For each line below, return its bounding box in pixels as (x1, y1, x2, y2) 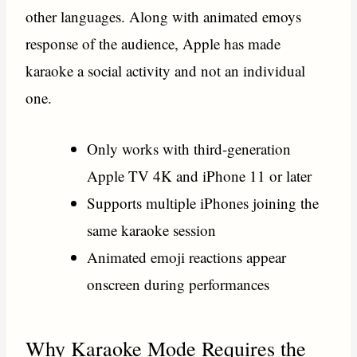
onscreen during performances (87, 273, 270, 294)
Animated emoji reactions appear (87, 246, 287, 267)
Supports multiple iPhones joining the (87, 192, 320, 213)
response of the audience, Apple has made (25, 33, 281, 53)
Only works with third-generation (87, 138, 292, 159)
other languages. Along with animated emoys (25, 6, 302, 26)
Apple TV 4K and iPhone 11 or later (87, 165, 312, 186)
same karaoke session (87, 219, 217, 240)
